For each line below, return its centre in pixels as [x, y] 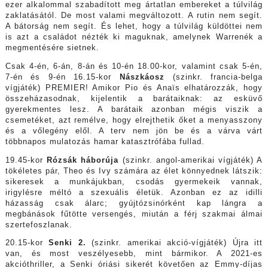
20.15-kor [27, 243]
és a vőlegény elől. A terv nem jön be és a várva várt [134, 131]
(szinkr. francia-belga [218, 77]
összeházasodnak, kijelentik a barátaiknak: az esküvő [134, 98]
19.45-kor [26, 160]
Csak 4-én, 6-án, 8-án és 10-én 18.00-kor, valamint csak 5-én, [134, 66]
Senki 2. [70, 243]
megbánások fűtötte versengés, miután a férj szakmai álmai [134, 214]
